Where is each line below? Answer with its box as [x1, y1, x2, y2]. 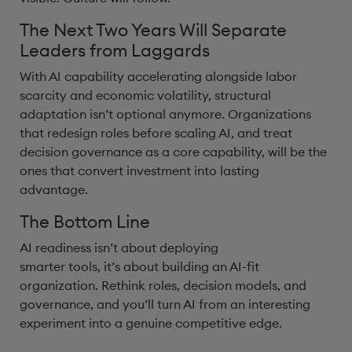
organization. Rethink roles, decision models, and [20, 277, 306, 293]
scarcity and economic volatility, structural [20, 87, 271, 103]
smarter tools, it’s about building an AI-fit [20, 258, 259, 274]
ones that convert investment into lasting [20, 163, 259, 178]
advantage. [20, 181, 91, 197]
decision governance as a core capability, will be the [20, 144, 327, 159]
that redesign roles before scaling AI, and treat [20, 125, 292, 141]
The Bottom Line [20, 211, 154, 233]
